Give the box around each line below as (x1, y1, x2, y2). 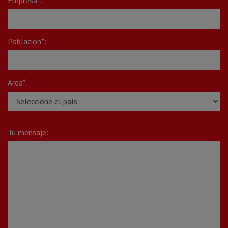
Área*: (8, 77, 28, 88)
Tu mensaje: (8, 127, 48, 137)
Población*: (8, 36, 46, 46)
